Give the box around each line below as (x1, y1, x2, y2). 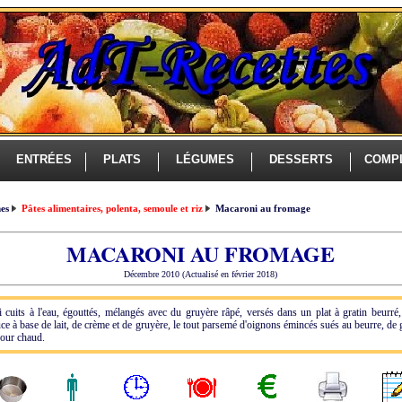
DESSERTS (262, 153, 340, 166)
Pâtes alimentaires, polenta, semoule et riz (22, 203, 203, 214)
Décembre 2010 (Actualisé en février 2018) (123, 269, 277, 279)
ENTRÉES (9, 153, 75, 166)
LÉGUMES (169, 153, 241, 166)
